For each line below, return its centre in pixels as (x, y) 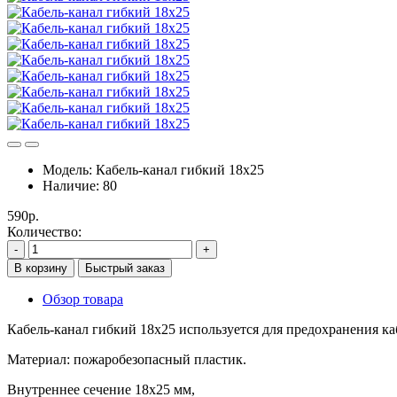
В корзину (41, 268)
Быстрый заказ (125, 268)
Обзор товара (83, 299)
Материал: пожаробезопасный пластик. (127, 359)
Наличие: (73, 185)
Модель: (69, 169)
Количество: (44, 231)
